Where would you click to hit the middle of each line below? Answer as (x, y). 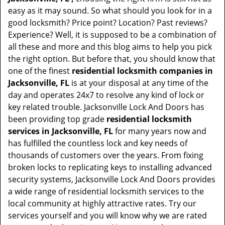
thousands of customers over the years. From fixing (106, 155)
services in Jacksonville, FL (61, 131)
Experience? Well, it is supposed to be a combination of (112, 35)
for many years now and (160, 131)
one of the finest (40, 71)
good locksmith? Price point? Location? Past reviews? (108, 23)
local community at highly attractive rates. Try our (102, 203)
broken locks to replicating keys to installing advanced (110, 167)
